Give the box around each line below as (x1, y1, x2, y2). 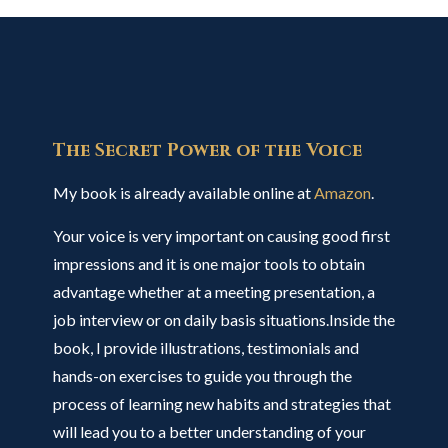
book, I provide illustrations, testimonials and (52, 338, 359, 357)
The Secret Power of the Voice (52, 138, 362, 163)
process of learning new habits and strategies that (52, 394, 391, 413)
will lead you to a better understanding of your (52, 422, 366, 441)
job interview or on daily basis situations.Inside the (52, 310, 395, 329)
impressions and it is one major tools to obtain (52, 254, 365, 273)
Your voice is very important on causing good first (52, 226, 390, 245)
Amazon (313, 183, 371, 202)
